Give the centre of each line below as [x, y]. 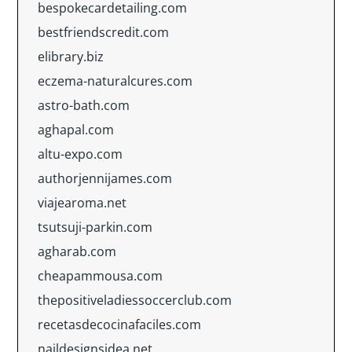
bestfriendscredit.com [103, 32]
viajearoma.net [82, 203]
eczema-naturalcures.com [115, 81]
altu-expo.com [80, 154]
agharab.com [77, 251]
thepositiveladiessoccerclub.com [135, 300]
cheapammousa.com [100, 276]
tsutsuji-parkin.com [95, 227]
